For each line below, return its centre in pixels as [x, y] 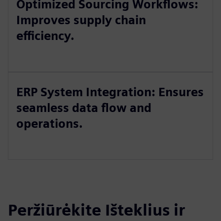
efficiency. [45, 36]
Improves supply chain [81, 20]
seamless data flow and [84, 108]
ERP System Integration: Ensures [110, 92]
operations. [50, 124]
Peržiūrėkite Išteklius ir [96, 210]
